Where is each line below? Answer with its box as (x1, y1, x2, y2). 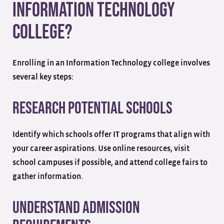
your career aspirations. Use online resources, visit (12, 144, 189, 152)
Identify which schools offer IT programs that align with (12, 130, 210, 138)
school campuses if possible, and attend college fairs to (12, 158, 207, 166)
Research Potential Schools (12, 97, 172, 118)
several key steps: (12, 72, 75, 81)
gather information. (12, 172, 84, 180)
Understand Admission (12, 197, 140, 218)
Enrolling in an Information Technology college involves (12, 58, 210, 67)
